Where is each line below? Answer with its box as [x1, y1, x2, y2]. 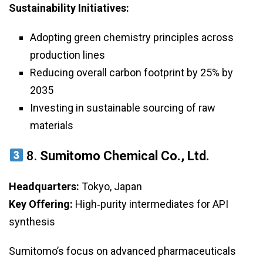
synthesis [9, 215, 55, 228]
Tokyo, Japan [79, 180, 142, 193]
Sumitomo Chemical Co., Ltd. [40, 148, 210, 163]
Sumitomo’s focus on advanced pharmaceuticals [9, 244, 236, 257]
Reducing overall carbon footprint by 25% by [30, 66, 233, 79]
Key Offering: [9, 197, 73, 210]
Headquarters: [9, 180, 79, 193]
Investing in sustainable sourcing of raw [30, 101, 215, 114]
